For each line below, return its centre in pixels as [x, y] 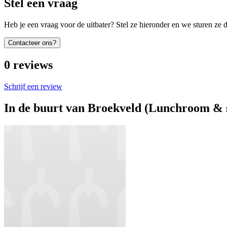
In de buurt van [44, 108]
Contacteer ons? [32, 43]
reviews [33, 65]
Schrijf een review [33, 86]
